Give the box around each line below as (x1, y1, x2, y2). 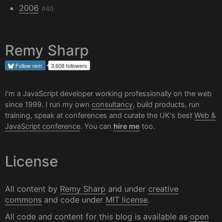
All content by (5, 184, 60, 194)
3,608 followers (51, 61, 87, 69)
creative (148, 184, 178, 194)
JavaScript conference (5, 121, 80, 131)
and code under (42, 195, 106, 205)
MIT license (106, 195, 148, 205)
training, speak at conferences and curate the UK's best (5, 111, 194, 120)
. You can (80, 121, 113, 131)
